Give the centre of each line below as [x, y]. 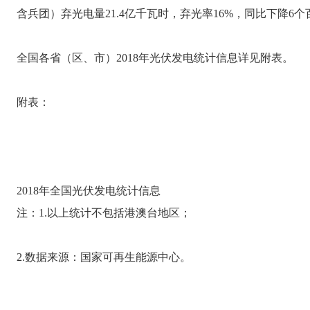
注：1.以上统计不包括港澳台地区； [104, 212]
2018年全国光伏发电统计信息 [89, 190]
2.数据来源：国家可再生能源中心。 [104, 257]
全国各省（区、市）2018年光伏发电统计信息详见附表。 [155, 57]
